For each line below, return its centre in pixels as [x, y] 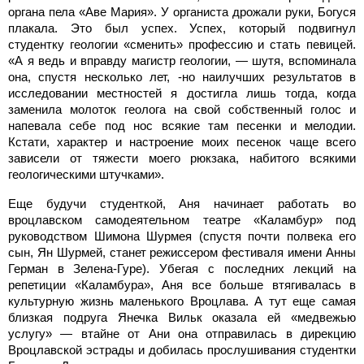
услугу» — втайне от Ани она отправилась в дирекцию [182, 333]
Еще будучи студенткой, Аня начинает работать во [182, 203]
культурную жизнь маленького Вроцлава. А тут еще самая [182, 301]
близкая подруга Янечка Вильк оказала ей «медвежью [182, 317]
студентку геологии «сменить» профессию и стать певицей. [182, 44]
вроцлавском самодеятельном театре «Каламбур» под [182, 219]
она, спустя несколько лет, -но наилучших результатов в [182, 76]
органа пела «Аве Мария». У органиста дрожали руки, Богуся [182, 11]
